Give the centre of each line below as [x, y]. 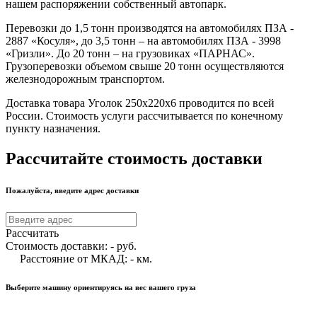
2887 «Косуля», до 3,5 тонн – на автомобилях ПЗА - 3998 [143, 40]
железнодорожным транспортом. [85, 79]
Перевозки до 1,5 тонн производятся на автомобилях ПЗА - [150, 28]
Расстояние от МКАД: [75, 258]
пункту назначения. [53, 128]
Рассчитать [32, 233]
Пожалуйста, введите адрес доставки [72, 190]
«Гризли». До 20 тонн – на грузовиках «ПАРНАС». [130, 53]
